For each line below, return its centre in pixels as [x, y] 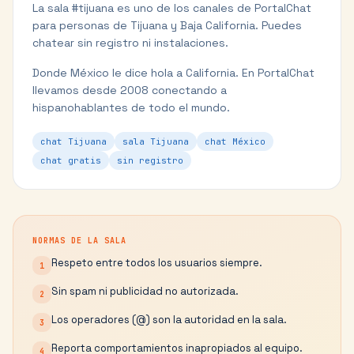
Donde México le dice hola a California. [136, 73]
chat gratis [71, 160]
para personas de [81, 25]
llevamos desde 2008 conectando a [130, 90]
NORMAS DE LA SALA [79, 241]
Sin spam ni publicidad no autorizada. [145, 291]
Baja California [218, 25]
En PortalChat [277, 73]
